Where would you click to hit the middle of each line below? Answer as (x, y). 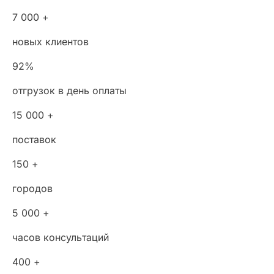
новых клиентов (50, 41)
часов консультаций (61, 237)
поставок (34, 139)
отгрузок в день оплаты (69, 90)
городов (32, 188)
